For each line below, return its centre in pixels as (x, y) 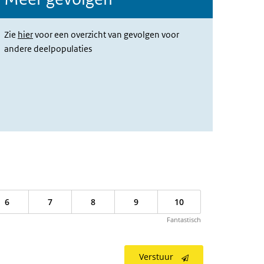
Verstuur (156, 257)
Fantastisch (184, 220)
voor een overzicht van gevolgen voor (106, 34)
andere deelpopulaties (48, 49)
